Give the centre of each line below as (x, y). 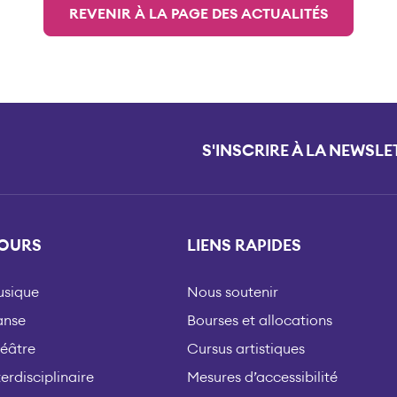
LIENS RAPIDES (244, 246)
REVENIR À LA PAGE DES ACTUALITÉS (198, 15)
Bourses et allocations (259, 320)
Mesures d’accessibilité (262, 377)
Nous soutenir (232, 292)
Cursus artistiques (245, 349)
